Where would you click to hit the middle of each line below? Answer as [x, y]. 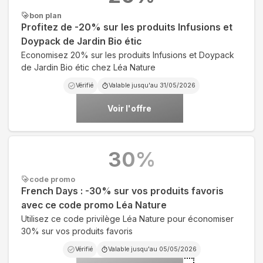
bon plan [45, 15]
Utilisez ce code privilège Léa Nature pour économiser [127, 218]
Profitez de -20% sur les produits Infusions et [127, 27]
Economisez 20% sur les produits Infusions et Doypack [128, 55]
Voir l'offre [129, 108]
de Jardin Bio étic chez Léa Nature [88, 67]
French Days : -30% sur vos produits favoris [122, 191]
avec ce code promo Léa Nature [94, 205]
